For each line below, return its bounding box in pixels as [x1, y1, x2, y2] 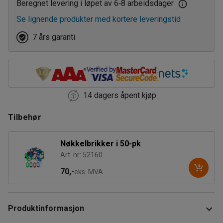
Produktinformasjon [8, 204, 84, 214]
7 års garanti [32, 32, 75, 42]
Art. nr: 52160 [60, 150, 103, 159]
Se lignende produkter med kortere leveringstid [16, 14, 181, 24]
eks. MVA [74, 167, 103, 176]
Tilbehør [8, 112, 42, 122]
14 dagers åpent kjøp [83, 90, 156, 100]
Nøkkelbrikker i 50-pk [60, 138, 141, 148]
